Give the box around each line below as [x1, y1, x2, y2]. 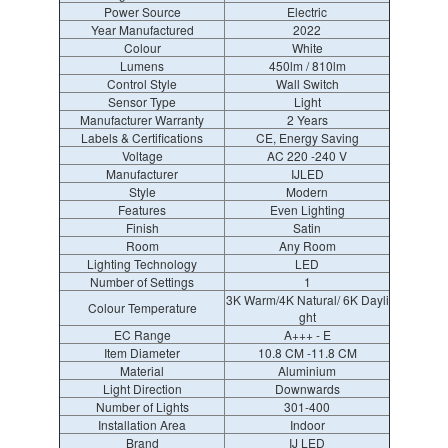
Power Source [103, 3, 181, 20]
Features [118, 201, 166, 218]
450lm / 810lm [268, 57, 346, 74]
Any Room [278, 237, 336, 254]
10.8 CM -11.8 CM [257, 344, 357, 361]
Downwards [274, 380, 340, 397]
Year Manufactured [90, 21, 194, 38]
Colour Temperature [87, 299, 197, 316]
